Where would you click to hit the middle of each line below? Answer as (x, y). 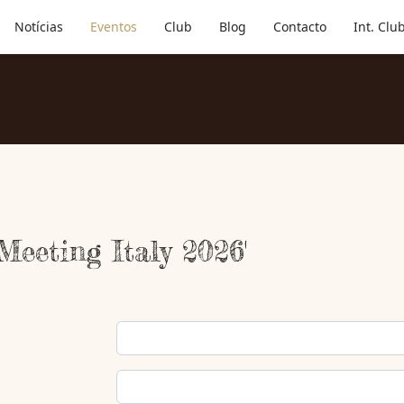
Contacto (299, 27)
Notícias (38, 27)
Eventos (113, 27)
